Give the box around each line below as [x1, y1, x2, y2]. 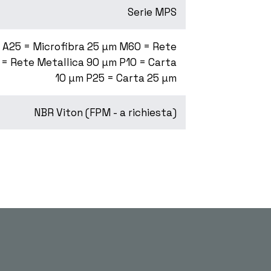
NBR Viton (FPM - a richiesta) [34, 106, 177, 120]
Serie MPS [128, 5, 177, 19]
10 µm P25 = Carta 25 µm [55, 71, 177, 85]
